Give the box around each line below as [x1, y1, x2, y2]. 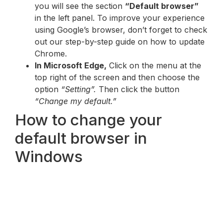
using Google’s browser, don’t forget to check [35, 24, 207, 35]
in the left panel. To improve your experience [35, 12, 205, 23]
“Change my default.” [35, 96, 116, 106]
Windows [15, 147, 83, 166]
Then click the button [96, 84, 179, 94]
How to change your [15, 110, 162, 129]
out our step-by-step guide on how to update [35, 36, 205, 47]
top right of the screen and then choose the [35, 72, 200, 82]
